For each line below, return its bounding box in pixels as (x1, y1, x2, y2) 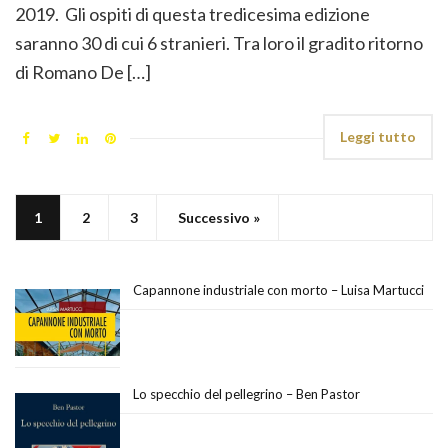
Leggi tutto (340, 127, 416, 145)
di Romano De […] (15, 60, 151, 83)
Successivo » (178, 208, 260, 226)
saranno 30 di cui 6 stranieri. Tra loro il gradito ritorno (15, 31, 423, 54)
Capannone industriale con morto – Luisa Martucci (133, 281, 424, 298)
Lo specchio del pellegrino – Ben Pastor (133, 385, 360, 402)
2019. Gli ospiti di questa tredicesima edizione (15, 2, 370, 25)
